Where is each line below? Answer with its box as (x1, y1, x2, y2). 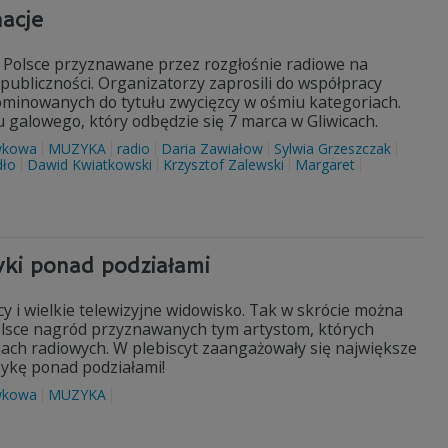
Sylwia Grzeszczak (274, 139, 391, 158)
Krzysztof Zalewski (163, 155, 284, 174)
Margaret (295, 155, 355, 174)
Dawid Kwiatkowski (27, 155, 152, 174)
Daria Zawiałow (161, 139, 263, 158)
